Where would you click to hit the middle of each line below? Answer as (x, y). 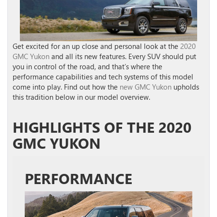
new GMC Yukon (146, 86)
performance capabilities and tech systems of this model (103, 76)
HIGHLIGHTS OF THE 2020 (102, 127)
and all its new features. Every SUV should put (123, 56)
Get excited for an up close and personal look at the (96, 46)
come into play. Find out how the (66, 86)
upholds (185, 86)
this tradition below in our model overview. (81, 97)
